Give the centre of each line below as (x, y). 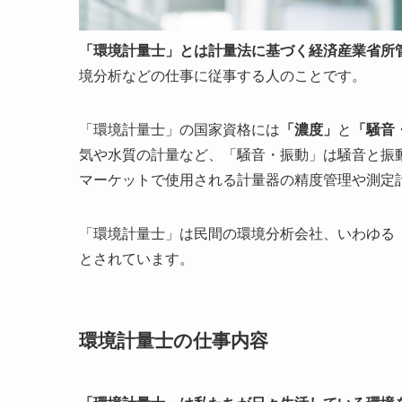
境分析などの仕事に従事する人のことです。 (223, 75)
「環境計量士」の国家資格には (179, 129)
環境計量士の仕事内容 (174, 341)
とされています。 (136, 258)
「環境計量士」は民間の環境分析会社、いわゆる (237, 233)
